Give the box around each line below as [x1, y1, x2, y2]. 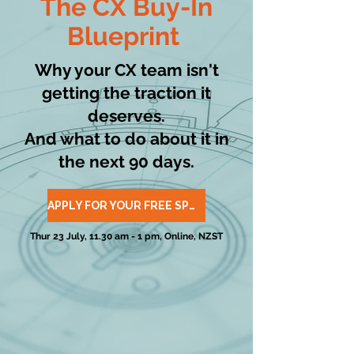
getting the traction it [42, 83, 211, 103]
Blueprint [67, 21, 186, 51]
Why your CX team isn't [34, 60, 219, 80]
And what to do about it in [24, 129, 229, 149]
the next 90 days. [58, 152, 194, 171]
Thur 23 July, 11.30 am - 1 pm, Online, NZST [30, 231, 223, 242]
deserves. [88, 106, 165, 126]
